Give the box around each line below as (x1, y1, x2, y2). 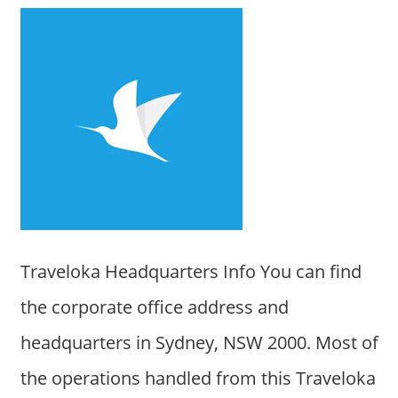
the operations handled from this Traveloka (20, 365, 376, 390)
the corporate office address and (20, 294, 289, 319)
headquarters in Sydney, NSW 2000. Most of (20, 330, 378, 354)
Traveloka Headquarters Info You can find (20, 259, 362, 283)
